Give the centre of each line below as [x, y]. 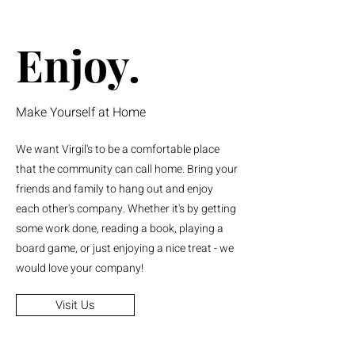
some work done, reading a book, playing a [120, 229]
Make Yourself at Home [81, 113]
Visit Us [75, 305]
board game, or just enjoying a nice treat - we [125, 248]
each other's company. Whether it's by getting [126, 209]
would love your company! [80, 268]
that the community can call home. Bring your [127, 169]
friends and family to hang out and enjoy [115, 189]
